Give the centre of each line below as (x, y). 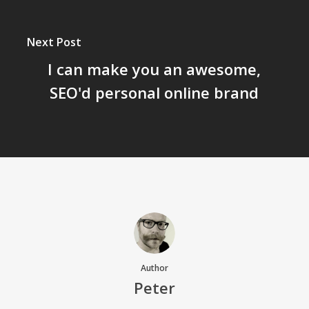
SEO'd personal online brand (154, 92)
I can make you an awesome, (154, 69)
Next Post (54, 42)
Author (154, 268)
